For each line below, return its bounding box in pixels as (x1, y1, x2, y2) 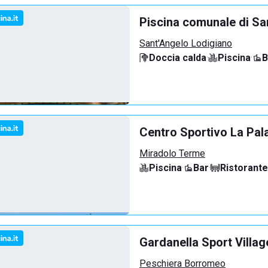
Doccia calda (149, 52, 206, 63)
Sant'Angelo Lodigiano (139, 38, 232, 49)
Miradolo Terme (139, 148, 205, 159)
